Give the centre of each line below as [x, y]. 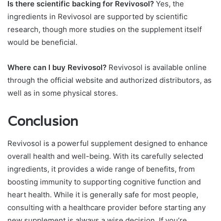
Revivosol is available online [157, 68]
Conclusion [43, 121]
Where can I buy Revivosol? [57, 68]
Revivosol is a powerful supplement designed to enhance [108, 143]
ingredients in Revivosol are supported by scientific [97, 17]
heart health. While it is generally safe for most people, [103, 194]
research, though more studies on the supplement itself [105, 30]
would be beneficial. [42, 42]
